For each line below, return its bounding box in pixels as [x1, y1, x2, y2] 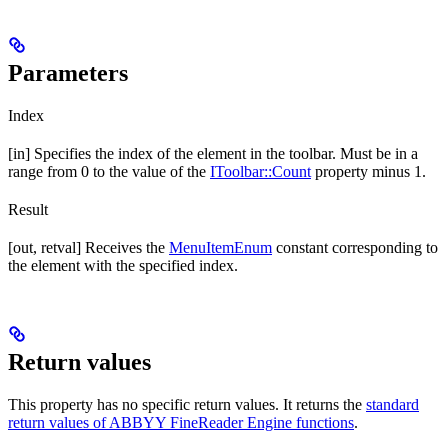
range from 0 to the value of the [8, 163, 210, 181]
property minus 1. [311, 163, 426, 181]
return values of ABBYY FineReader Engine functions [8, 414, 354, 432]
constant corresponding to [272, 239, 438, 257]
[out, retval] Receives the [8, 239, 169, 257]
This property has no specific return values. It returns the [8, 396, 366, 414]
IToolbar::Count [210, 163, 311, 181]
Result [8, 201, 48, 219]
